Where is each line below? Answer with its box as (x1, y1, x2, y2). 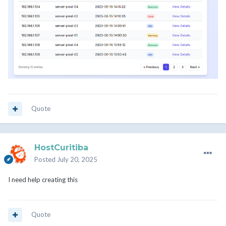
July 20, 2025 (57, 155, 97, 164)
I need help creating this (8, 176, 78, 184)
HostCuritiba (34, 143, 88, 153)
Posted (34, 155, 57, 164)
